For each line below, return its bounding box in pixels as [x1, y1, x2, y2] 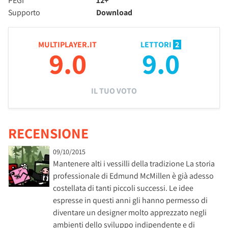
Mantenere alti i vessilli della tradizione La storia [53, 158, 215, 169]
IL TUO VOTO [91, 85, 137, 96]
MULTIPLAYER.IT [38, 39, 97, 50]
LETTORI [140, 39, 173, 50]
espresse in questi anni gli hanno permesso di [53, 194, 208, 206]
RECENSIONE [8, 123, 89, 142]
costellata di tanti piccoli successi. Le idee [53, 182, 193, 193]
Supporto [8, 7, 40, 18]
